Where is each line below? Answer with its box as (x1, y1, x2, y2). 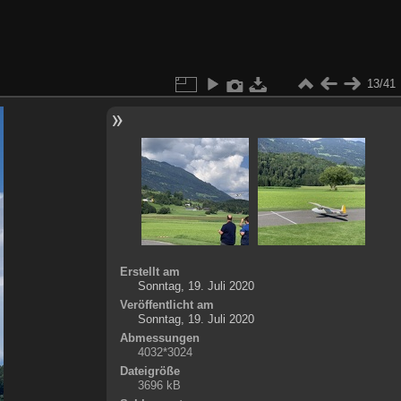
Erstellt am (119, 264, 180, 278)
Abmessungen (119, 330, 200, 345)
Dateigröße (119, 363, 180, 378)
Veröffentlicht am (119, 297, 214, 311)
